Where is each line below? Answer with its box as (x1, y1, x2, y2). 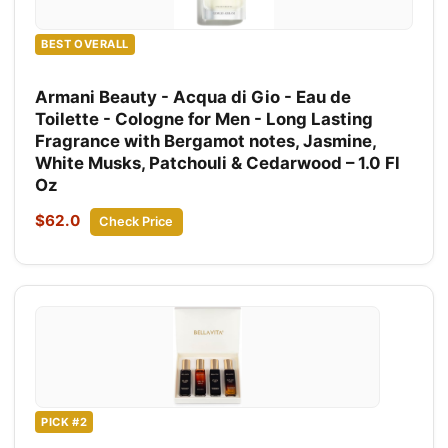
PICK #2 (41, 414, 88, 429)
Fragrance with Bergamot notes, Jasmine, (35, 130, 376, 151)
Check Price (99, 213, 174, 229)
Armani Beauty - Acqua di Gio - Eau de (35, 86, 351, 107)
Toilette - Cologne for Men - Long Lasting (35, 108, 373, 129)
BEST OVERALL (41, 37, 129, 52)
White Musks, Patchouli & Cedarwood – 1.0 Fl (35, 152, 400, 173)
